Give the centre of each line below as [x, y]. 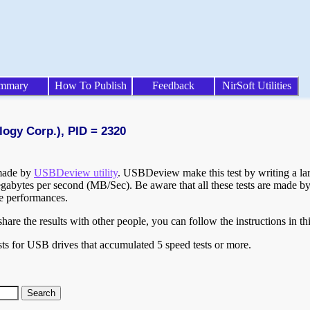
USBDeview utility [76, 173]
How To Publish [90, 85]
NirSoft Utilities [256, 85]
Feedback [173, 85]
